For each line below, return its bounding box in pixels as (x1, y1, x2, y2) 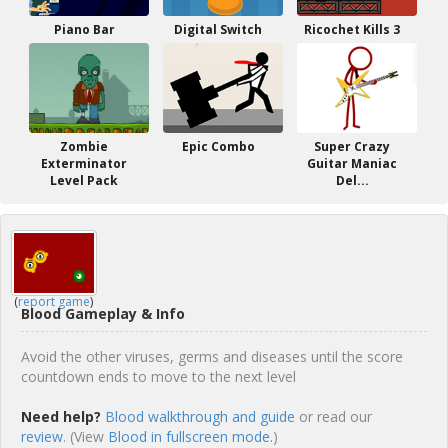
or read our (295, 407, 372, 426)
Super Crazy (314, 138, 390, 155)
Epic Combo (181, 138, 255, 155)
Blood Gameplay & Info (21, 304, 185, 323)
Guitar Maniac (307, 155, 397, 172)
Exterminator (41, 155, 127, 172)
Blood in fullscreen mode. (108, 427, 273, 446)
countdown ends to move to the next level (21, 367, 296, 386)
